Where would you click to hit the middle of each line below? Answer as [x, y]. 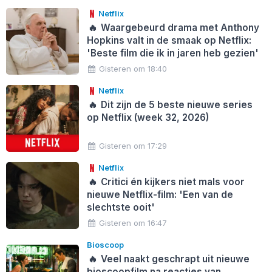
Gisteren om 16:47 [133, 223]
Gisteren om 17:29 [133, 145]
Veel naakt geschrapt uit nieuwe [174, 259]
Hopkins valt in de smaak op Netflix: [169, 40]
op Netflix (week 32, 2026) [148, 117]
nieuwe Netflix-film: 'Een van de [160, 194]
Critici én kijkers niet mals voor [172, 182]
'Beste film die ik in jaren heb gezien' [172, 53]
